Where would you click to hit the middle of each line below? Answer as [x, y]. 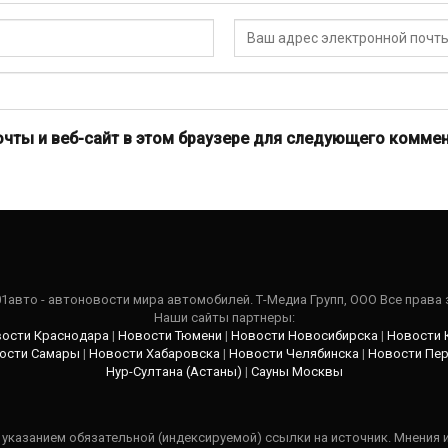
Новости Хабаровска [154, 353]
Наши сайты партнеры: [224, 317]
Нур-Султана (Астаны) [173, 371]
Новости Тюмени [170, 335]
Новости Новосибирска [304, 335]
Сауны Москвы [296, 371]
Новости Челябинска [294, 353]
